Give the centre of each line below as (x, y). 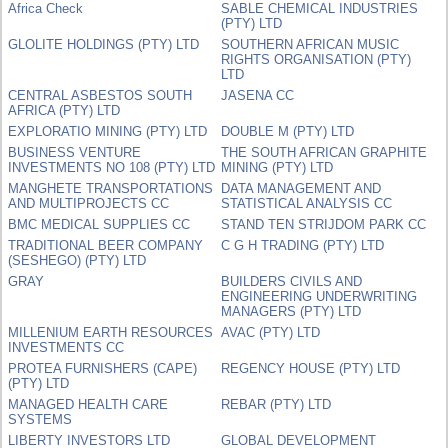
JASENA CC (258, 95)
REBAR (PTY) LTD (276, 404)
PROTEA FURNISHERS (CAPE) (103, 368)
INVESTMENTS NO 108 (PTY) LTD (112, 167)
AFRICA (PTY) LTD (64, 110)
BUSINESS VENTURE (75, 152)
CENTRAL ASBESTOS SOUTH (100, 95)
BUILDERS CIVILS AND (292, 281)
